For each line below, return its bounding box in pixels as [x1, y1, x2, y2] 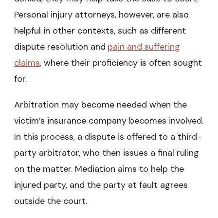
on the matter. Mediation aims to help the [14, 163, 184, 175]
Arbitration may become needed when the [14, 99, 187, 111]
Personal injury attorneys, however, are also [14, 9, 189, 21]
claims [14, 57, 40, 69]
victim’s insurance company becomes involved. [14, 115, 203, 127]
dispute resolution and [14, 41, 106, 53]
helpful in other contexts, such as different [14, 25, 186, 37]
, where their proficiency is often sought [40, 57, 202, 69]
